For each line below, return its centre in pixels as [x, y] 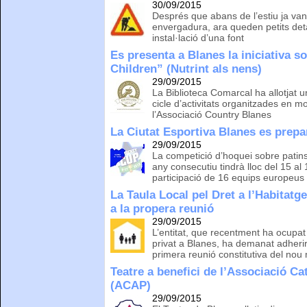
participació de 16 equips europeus [229, 178]
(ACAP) [131, 286]
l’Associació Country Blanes [212, 115]
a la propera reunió [162, 209]
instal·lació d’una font [198, 38]
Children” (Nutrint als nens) [186, 69]
